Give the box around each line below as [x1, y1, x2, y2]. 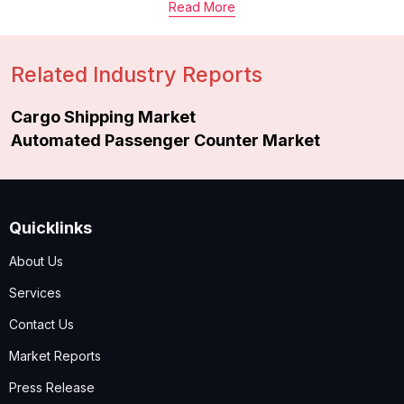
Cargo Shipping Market [11, 106, 196, 126]
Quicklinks [9, 217, 92, 237]
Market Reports [9, 347, 101, 363]
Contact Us [9, 316, 74, 332]
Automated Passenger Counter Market [11, 130, 320, 150]
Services [9, 284, 61, 300]
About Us [9, 252, 63, 269]
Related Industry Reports [11, 60, 262, 87]
